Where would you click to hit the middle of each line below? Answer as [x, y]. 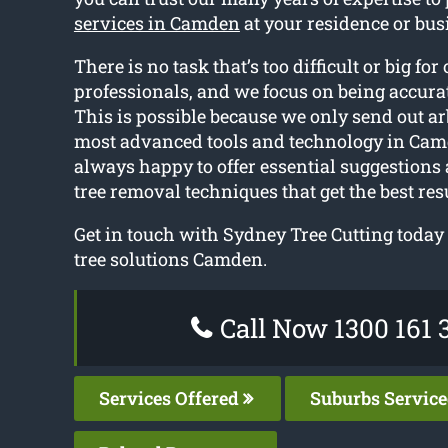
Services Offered [170, 398]
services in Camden [156, 23]
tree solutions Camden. [170, 259]
